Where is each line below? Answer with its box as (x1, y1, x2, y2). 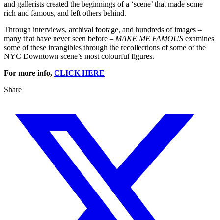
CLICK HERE (54, 69, 105, 78)
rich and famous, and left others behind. (4, 9, 126, 18)
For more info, (4, 69, 54, 78)
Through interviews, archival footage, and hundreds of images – (4, 26, 202, 34)
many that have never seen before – (4, 34, 115, 43)
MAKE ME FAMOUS (115, 34, 183, 43)
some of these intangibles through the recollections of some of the (4, 43, 206, 52)
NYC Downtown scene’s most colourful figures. (4, 52, 154, 61)
